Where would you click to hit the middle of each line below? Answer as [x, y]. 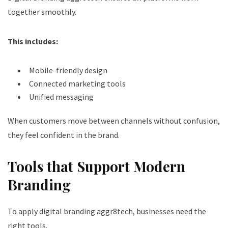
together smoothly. [42, 11]
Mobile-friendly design [68, 70]
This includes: [33, 41]
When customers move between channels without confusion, [114, 120]
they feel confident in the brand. [64, 135]
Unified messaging [61, 96]
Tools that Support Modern [96, 166]
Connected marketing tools [77, 83]
